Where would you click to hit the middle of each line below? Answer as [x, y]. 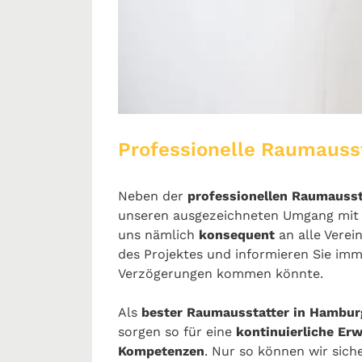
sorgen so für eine [175, 331]
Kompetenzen [161, 351]
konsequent [239, 234]
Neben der [153, 196]
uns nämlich [158, 234]
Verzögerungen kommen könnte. [221, 273]
